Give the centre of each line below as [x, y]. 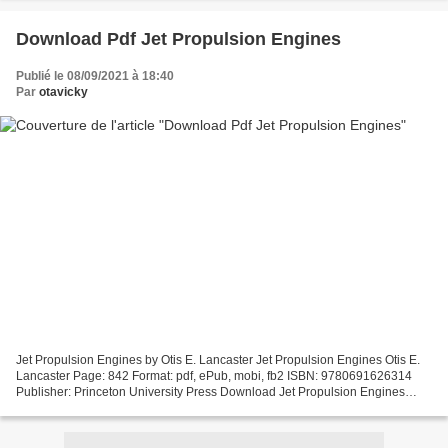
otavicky [63, 92]
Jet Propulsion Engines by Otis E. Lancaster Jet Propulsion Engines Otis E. [218, 359]
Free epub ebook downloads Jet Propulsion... [139, 407]
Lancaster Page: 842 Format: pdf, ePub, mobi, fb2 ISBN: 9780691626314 [214, 375]
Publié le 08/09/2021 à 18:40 [95, 76]
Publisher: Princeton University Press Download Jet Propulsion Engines [210, 391]
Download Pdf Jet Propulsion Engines [178, 39]
